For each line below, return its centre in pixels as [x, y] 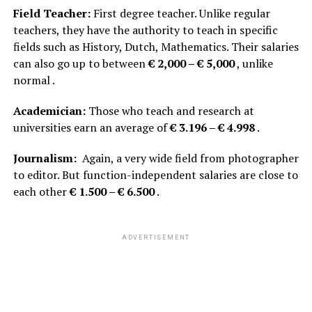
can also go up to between [80, 63]
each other [41, 191]
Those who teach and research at [170, 110]
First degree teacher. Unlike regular [180, 13]
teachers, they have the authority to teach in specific [145, 30]
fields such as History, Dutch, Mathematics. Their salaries [156, 46]
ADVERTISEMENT [156, 237]
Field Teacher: [52, 13]
